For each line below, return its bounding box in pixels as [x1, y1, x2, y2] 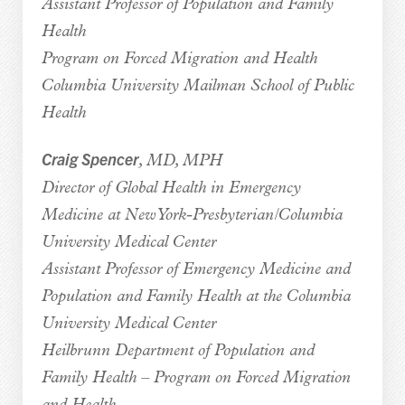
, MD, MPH [137, 152, 222, 170]
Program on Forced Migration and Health [41, 50, 317, 68]
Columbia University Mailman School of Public [41, 77, 354, 95]
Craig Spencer [41, 147, 138, 169]
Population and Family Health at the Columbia [41, 287, 351, 306]
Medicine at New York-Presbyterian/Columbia [41, 206, 343, 224]
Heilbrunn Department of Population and [41, 342, 315, 360]
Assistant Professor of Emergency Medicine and [41, 260, 351, 278]
